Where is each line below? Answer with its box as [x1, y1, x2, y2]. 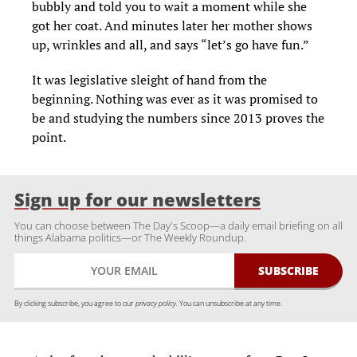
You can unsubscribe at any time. [178, 298, 282, 309]
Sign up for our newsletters [14, 188, 261, 212]
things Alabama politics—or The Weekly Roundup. [14, 230, 246, 245]
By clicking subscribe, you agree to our [14, 298, 135, 309]
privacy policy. [135, 298, 178, 309]
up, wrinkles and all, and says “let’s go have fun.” [32, 36, 309, 54]
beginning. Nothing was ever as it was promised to [32, 90, 318, 108]
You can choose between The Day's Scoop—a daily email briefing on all [14, 218, 343, 233]
